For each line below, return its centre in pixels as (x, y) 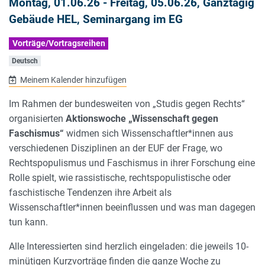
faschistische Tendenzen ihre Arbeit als (90, 192)
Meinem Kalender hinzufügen (73, 80)
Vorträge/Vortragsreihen (59, 43)
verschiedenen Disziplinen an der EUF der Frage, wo (116, 148)
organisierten (37, 118)
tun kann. (28, 222)
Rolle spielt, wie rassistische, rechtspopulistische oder (120, 177)
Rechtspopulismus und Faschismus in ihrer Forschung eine (132, 163)
